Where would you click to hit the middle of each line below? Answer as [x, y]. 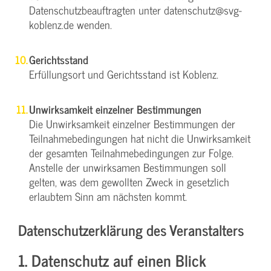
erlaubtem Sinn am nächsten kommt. [108, 196]
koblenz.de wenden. [70, 24]
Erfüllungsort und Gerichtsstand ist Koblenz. [124, 74]
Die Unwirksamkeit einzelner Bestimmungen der [132, 123]
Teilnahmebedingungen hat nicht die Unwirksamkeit [140, 138]
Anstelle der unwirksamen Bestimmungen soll [128, 167]
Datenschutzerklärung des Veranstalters [131, 229]
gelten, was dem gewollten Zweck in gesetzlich [129, 181]
